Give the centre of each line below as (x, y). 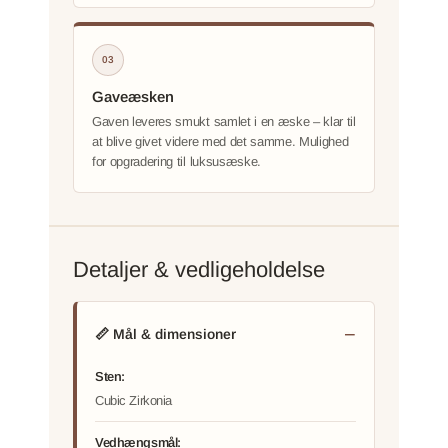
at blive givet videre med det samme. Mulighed (220, 141)
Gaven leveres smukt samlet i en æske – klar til (224, 121)
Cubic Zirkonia (134, 400)
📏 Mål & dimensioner (165, 333)
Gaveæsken (133, 96)
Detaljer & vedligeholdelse (199, 269)
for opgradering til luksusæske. (176, 161)
